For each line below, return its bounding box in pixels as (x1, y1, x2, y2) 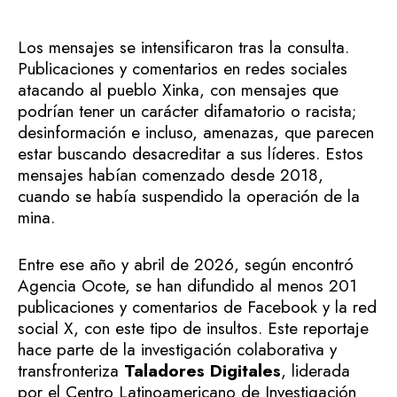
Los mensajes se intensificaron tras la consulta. (18, 35, 349, 60)
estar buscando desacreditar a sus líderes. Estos (18, 142, 363, 167)
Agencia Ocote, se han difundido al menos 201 (18, 273, 357, 298)
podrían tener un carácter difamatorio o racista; (18, 99, 356, 124)
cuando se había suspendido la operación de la (18, 184, 360, 209)
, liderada (281, 358, 350, 383)
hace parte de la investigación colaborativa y (18, 337, 337, 362)
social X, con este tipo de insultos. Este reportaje (18, 315, 369, 340)
